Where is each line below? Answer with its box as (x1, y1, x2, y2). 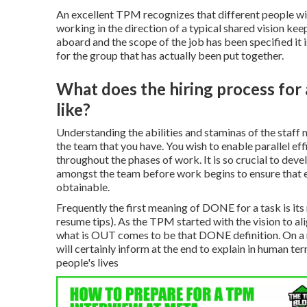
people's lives (56, 256, 119, 269)
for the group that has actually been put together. (56, 49, 284, 62)
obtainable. (56, 180, 110, 194)
